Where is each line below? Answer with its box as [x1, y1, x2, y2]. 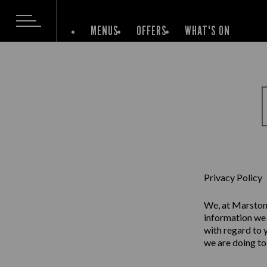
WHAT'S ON [185, 23, 231, 38]
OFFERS [136, 23, 167, 38]
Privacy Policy [204, 172, 262, 183]
